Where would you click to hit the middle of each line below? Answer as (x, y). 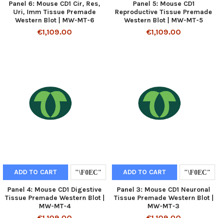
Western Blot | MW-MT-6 (54, 20)
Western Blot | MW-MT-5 (163, 20)
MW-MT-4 (54, 206)
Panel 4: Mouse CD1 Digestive (54, 189)
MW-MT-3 (163, 206)
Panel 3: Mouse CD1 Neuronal (163, 189)
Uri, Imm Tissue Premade (54, 12)
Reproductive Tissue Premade (163, 12)
